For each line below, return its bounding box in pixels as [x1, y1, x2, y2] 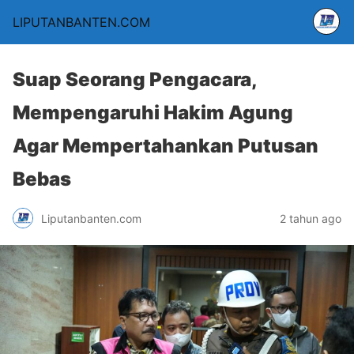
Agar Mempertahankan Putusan [13, 134, 318, 157]
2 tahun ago [280, 211, 341, 225]
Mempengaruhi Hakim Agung [13, 101, 293, 124]
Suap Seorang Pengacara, [13, 68, 257, 91]
